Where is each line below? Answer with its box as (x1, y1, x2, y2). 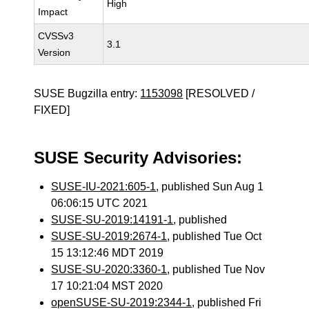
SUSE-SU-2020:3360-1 (51, 263, 168, 275)
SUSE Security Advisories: (34, 148, 243, 167)
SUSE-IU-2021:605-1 (51, 181, 157, 192)
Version (38, 47, 71, 58)
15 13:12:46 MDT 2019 (51, 247, 164, 259)
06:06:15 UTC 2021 (51, 197, 148, 209)
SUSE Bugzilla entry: (34, 88, 141, 99)
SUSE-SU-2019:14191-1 (51, 214, 174, 226)
